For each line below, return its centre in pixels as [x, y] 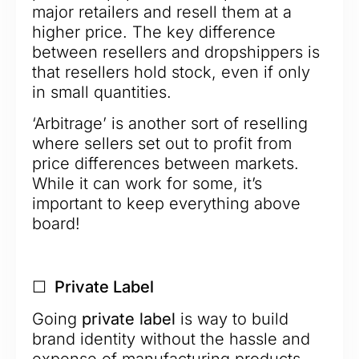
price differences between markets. [165, 164]
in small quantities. [102, 92]
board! [56, 224]
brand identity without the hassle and [171, 339]
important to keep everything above [166, 204]
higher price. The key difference [154, 32]
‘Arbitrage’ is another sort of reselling [170, 124]
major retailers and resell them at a [162, 12]
